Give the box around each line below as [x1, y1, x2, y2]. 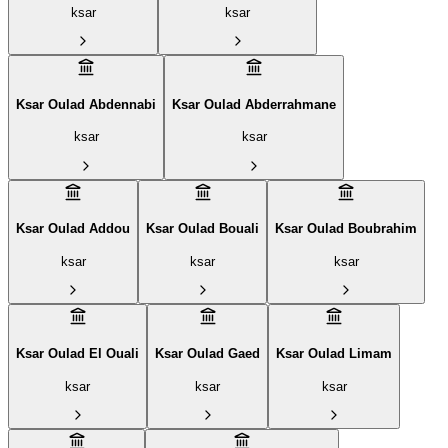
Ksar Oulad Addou [16, 221, 130, 237]
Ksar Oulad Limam [276, 346, 392, 362]
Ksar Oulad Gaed [155, 346, 260, 362]
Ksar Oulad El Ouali [16, 346, 139, 362]
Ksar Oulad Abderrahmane [172, 96, 336, 112]
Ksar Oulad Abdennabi [16, 96, 156, 112]
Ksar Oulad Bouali [146, 221, 259, 237]
